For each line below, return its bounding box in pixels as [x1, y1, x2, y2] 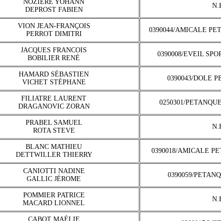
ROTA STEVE [33, 127, 75, 134]
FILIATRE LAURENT [21, 95, 86, 102]
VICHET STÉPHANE [22, 78, 86, 86]
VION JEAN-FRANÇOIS [17, 22, 90, 30]
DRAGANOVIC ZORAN [18, 103, 90, 110]
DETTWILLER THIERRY [15, 151, 92, 158]
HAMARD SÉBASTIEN [19, 71, 89, 78]
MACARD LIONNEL [23, 199, 85, 207]
